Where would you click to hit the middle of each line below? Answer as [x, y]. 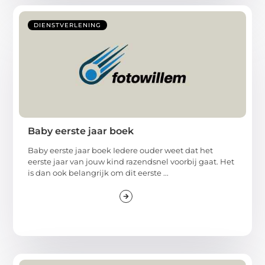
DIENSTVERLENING [68, 25]
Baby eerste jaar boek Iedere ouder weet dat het [121, 150]
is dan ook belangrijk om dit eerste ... [98, 172]
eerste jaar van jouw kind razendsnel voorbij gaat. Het [131, 161]
